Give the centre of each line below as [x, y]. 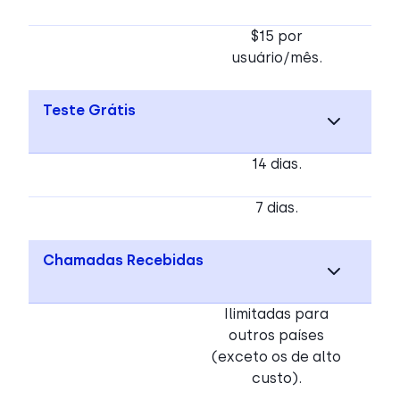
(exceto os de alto [276, 356]
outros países [276, 335]
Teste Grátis [89, 110]
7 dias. [276, 207]
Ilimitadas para [276, 313]
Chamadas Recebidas [123, 260]
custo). [276, 378]
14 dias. [276, 163]
